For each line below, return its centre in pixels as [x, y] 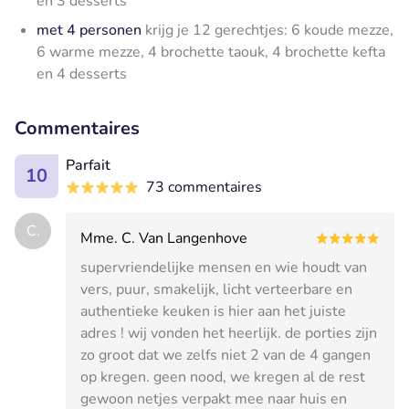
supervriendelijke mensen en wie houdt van [224, 267]
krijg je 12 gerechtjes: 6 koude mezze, [269, 30]
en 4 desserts [82, 73]
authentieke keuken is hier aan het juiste [213, 311]
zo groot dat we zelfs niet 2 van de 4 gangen [225, 355]
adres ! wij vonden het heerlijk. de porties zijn [229, 333]
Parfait [88, 165]
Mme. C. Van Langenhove [164, 238]
